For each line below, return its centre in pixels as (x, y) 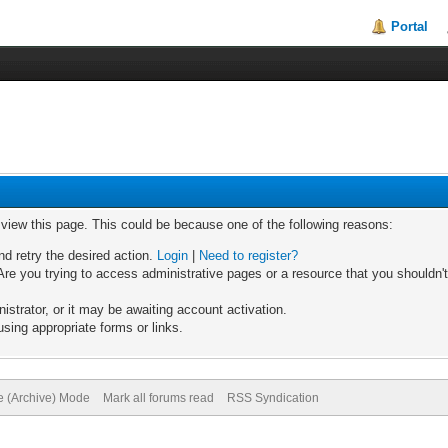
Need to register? (249, 255)
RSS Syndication (272, 398)
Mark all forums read (158, 398)
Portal (410, 26)
